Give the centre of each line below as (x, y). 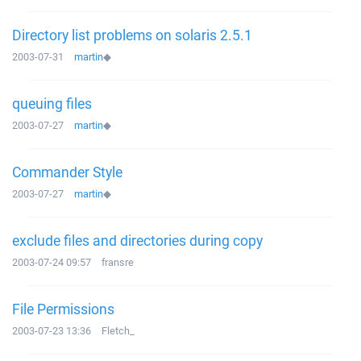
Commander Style (67, 172)
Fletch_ (118, 331)
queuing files (52, 103)
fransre (118, 262)
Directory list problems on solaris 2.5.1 (132, 35)
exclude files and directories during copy (137, 240)
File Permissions (63, 309)
